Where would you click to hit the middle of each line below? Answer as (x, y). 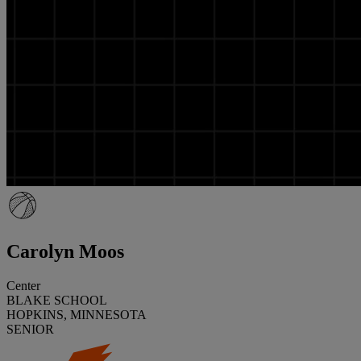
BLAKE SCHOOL (57, 300)
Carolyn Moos (65, 251)
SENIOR (30, 329)
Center (23, 285)
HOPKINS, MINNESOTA (77, 314)
